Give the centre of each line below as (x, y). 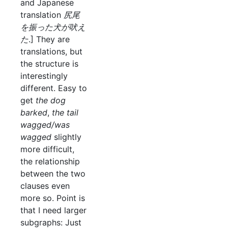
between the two (53, 174)
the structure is (49, 64)
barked (34, 113)
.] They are (49, 39)
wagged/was (45, 125)
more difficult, (47, 149)
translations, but (51, 52)
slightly (66, 137)
